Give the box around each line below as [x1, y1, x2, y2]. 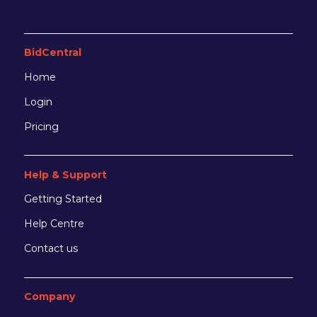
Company [23, 290, 75, 304]
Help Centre [23, 217, 84, 231]
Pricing [23, 120, 59, 133]
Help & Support [23, 168, 107, 181]
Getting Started [23, 192, 102, 206]
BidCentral [23, 45, 81, 59]
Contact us [23, 242, 78, 255]
